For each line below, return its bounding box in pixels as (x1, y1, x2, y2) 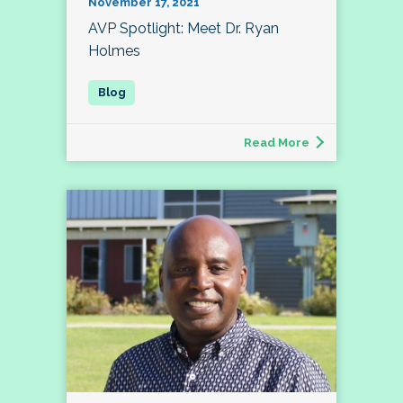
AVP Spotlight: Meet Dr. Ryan (88, 20, 279, 38)
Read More (244, 136, 309, 150)
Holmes (88, 42, 140, 60)
